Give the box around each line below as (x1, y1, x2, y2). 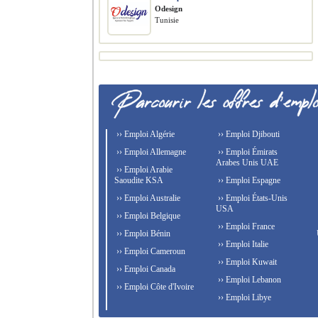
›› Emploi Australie (114, 193, 180, 203)
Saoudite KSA (114, 175, 163, 185)
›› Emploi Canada (114, 264, 175, 274)
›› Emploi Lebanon (215, 275, 281, 285)
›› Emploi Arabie (114, 165, 172, 175)
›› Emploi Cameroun (114, 246, 185, 256)
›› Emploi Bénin (114, 229, 170, 238)
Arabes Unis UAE (215, 158, 278, 168)
